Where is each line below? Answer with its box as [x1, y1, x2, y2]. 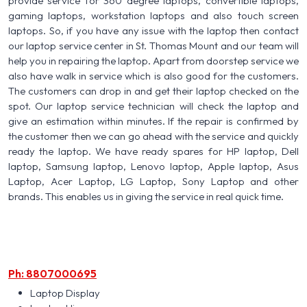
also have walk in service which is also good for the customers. [8, 69, 299, 82]
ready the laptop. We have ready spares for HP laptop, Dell [8, 144, 299, 158]
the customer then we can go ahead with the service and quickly [8, 129, 299, 143]
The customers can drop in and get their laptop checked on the [8, 84, 299, 97]
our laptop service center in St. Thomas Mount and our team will [8, 38, 299, 52]
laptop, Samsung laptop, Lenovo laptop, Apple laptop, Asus [8, 159, 299, 173]
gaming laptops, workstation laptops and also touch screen [8, 8, 299, 22]
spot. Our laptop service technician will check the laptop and [8, 99, 299, 112]
